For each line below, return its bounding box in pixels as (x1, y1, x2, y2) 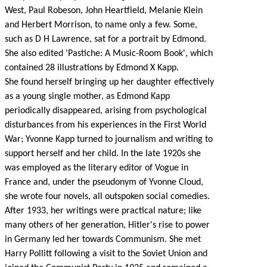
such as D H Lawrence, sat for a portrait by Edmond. (5, 35, 206, 44)
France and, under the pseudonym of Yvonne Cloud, (5, 178, 203, 187)
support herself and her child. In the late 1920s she (5, 149, 201, 159)
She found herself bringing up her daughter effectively (5, 77, 214, 87)
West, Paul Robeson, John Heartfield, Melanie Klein (5, 6, 203, 15)
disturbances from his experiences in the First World (5, 120, 206, 130)
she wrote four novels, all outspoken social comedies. (5, 192, 210, 201)
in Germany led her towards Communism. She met (5, 235, 201, 244)
